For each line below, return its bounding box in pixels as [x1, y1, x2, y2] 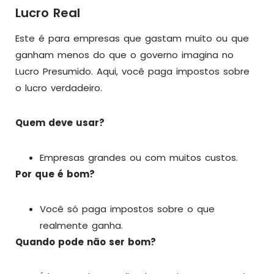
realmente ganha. [40, 219, 123, 232]
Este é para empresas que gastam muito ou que [15, 32, 249, 45]
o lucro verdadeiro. [15, 81, 102, 94]
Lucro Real [15, 4, 80, 21]
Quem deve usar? [15, 116, 105, 129]
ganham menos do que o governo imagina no [15, 48, 234, 61]
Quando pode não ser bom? [15, 235, 156, 248]
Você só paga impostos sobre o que [40, 202, 215, 215]
